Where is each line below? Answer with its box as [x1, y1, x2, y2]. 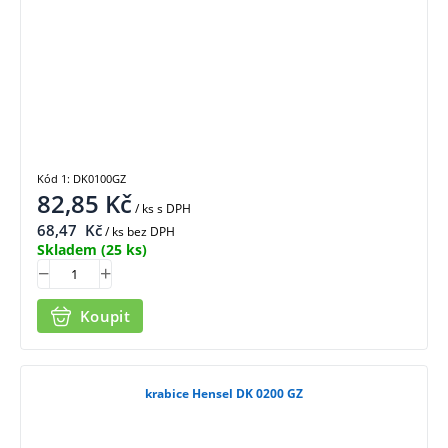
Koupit [80, 306, 130, 327]
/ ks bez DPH [102, 222, 175, 240]
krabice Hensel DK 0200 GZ [145, 385, 303, 403]
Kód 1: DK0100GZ [37, 170, 126, 186]
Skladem [37, 239, 97, 259]
